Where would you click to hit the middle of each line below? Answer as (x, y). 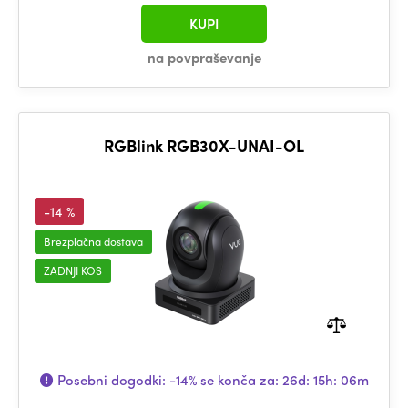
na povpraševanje (204, 57)
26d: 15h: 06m (325, 380)
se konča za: (239, 380)
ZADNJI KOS (73, 270)
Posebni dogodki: (111, 380)
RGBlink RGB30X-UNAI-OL (204, 145)
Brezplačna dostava (93, 241)
